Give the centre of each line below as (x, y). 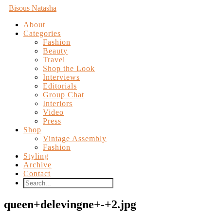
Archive (37, 165)
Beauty (55, 51)
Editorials (60, 86)
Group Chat (64, 95)
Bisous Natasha (33, 8)
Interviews (61, 77)
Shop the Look (69, 68)
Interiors (58, 103)
